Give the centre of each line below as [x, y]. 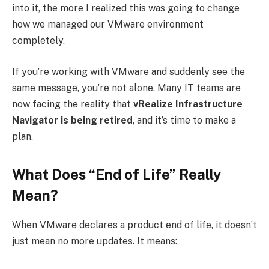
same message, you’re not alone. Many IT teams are [126, 88]
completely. [38, 41]
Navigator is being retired [72, 120]
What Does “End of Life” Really [116, 174]
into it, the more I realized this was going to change [126, 8]
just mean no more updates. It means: [95, 241]
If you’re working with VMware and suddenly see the [128, 71]
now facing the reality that [73, 104]
